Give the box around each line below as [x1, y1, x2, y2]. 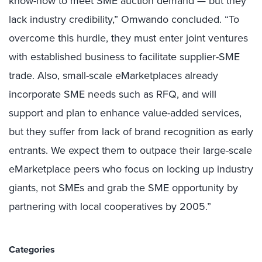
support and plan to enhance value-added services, [9, 105, 242, 120]
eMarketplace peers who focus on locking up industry [9, 161, 253, 176]
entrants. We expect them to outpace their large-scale [9, 143, 252, 157]
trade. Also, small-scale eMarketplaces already [9, 68, 218, 82]
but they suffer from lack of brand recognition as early [9, 124, 253, 139]
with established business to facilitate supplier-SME [9, 49, 240, 64]
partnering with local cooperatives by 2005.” [9, 199, 211, 213]
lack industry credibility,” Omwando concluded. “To [9, 12, 239, 26]
